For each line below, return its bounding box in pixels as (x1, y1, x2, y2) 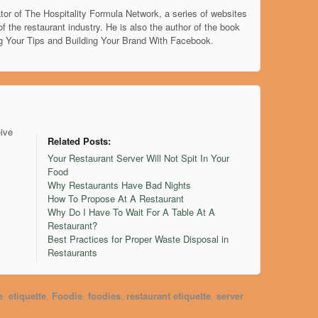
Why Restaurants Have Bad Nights (48, 182, 192, 196)
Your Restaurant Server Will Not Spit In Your (48, 155, 230, 169)
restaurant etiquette (126, 292, 212, 306)
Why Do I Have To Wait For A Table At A (48, 209, 216, 223)
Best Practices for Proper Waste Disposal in (48, 236, 229, 250)
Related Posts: (48, 138, 111, 152)
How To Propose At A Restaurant (48, 195, 185, 209)
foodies (88, 292, 121, 306)
